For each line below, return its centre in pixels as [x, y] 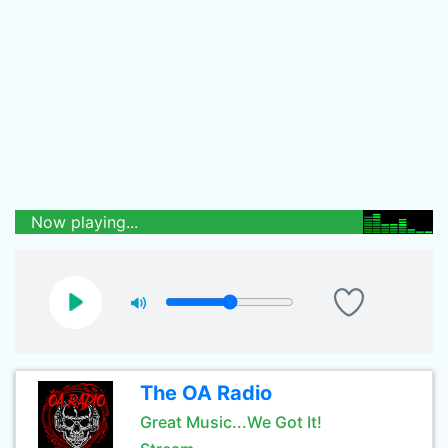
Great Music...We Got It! [231, 422]
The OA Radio [206, 393]
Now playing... [84, 222]
